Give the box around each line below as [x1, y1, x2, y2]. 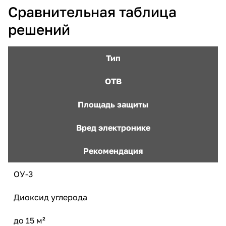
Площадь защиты [78, 99, 148, 109]
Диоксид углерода [14, 192, 87, 202]
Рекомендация [83, 145, 143, 156]
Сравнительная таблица [8, 3, 177, 20]
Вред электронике [76, 122, 150, 133]
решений [8, 21, 70, 38]
